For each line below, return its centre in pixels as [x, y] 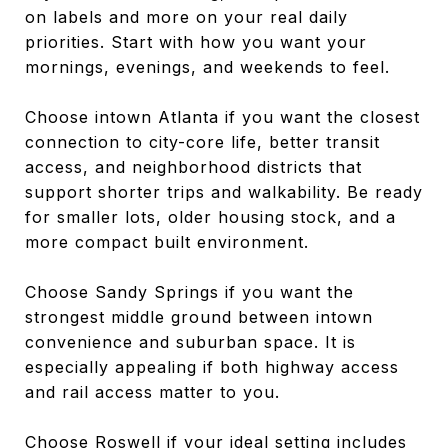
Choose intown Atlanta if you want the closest [222, 116]
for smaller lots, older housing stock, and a [210, 216]
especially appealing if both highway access [212, 366]
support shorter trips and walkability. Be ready [224, 191]
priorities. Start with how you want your [196, 41]
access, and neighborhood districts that [193, 166]
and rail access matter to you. [152, 391]
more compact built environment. [167, 241]
